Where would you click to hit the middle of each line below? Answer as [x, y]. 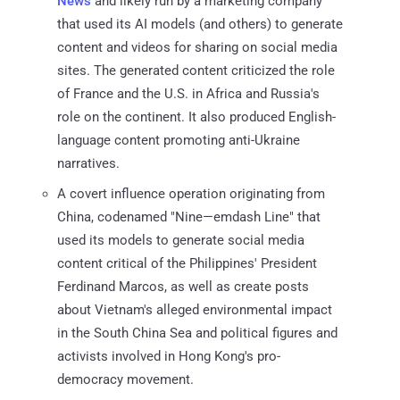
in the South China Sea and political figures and [197, 333]
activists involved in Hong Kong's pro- [169, 356]
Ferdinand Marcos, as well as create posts [183, 286]
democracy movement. [125, 379]
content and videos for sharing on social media [197, 47]
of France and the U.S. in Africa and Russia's [188, 93]
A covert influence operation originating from [191, 193]
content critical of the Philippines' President [187, 263]
